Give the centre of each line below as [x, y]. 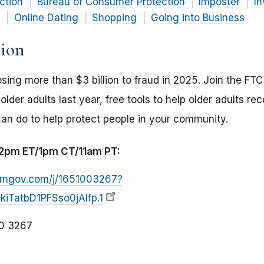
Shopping [114, 18]
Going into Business [197, 18]
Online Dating [46, 18]
